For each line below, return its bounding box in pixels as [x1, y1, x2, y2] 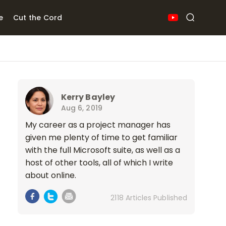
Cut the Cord [13, 13, 63, 23]
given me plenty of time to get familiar [25, 132, 178, 143]
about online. [25, 169, 76, 181]
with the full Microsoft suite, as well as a [25, 144, 180, 156]
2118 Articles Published [110, 193, 187, 203]
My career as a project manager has [25, 119, 171, 131]
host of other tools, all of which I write [25, 157, 173, 168]
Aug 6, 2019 [61, 103, 102, 113]
